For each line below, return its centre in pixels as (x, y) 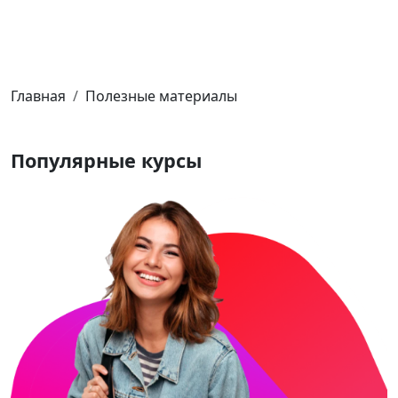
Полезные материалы (161, 96)
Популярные (76, 160)
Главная (38, 96)
